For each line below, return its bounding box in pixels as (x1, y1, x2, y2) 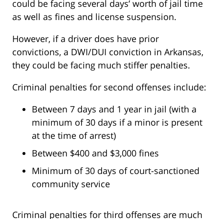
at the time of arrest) (32, 130, 116, 142)
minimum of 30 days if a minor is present (32, 116, 202, 129)
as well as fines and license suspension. (12, 11, 176, 23)
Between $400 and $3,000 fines (32, 147, 159, 159)
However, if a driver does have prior (12, 33, 159, 45)
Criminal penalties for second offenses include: (12, 81, 206, 93)
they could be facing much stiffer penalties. (12, 59, 190, 71)
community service (32, 178, 110, 190)
